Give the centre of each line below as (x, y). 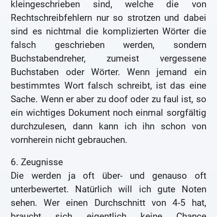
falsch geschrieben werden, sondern (108, 45)
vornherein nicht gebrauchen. (69, 140)
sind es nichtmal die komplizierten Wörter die (108, 31)
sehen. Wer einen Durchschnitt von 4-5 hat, (108, 203)
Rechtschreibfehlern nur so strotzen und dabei (108, 18)
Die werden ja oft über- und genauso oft (108, 176)
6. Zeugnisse (37, 162)
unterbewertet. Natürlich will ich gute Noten (108, 189)
